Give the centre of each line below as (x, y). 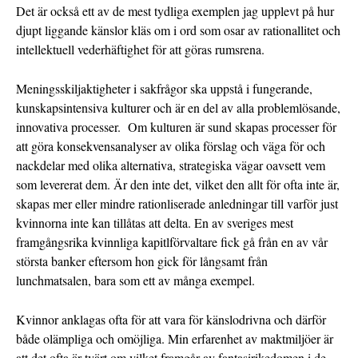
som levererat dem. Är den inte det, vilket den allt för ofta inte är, (178, 185)
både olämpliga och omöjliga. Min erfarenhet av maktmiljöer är (175, 339)
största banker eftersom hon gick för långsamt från (142, 261)
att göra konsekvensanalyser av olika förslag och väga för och (171, 146)
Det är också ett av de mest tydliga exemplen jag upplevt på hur (175, 11)
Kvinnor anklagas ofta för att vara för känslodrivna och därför (171, 320)
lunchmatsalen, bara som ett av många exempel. (135, 280)
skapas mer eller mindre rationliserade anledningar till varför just (177, 204)
